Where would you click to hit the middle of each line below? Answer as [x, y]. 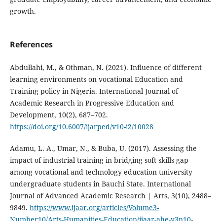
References [31, 45]
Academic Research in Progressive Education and [92, 103]
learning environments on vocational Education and [96, 79]
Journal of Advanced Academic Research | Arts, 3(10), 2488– [110, 196]
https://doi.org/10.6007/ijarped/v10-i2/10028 [81, 127]
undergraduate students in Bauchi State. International [100, 184]
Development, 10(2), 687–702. [59, 115]
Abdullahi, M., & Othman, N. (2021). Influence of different [106, 68]
